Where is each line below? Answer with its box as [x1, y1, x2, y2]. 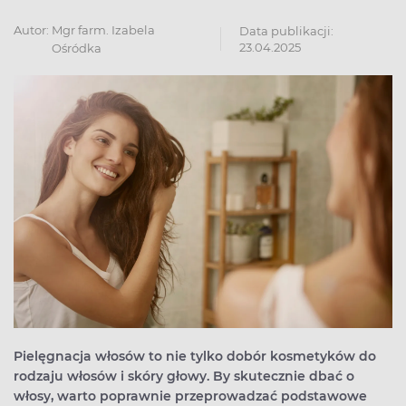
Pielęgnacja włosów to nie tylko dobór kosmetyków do [14, 347, 376, 364]
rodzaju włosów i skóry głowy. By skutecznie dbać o [14, 367, 354, 384]
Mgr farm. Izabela [52, 22, 155, 37]
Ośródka [52, 40, 101, 55]
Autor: [14, 22, 49, 37]
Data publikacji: [239, 23, 334, 38]
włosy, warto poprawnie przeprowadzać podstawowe [14, 387, 367, 404]
